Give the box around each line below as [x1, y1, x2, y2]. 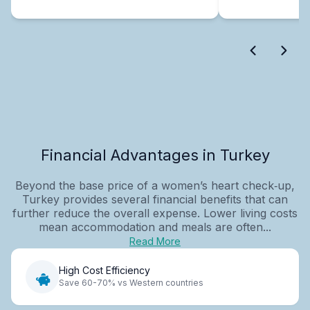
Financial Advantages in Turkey [40, 145, 270, 164]
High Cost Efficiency [59, 264, 150, 277]
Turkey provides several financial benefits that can [22, 192, 288, 206]
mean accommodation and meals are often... [39, 219, 271, 234]
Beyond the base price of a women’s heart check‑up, [15, 178, 295, 192]
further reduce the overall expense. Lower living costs [12, 206, 298, 220]
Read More [129, 235, 181, 247]
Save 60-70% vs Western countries [59, 277, 203, 289]
